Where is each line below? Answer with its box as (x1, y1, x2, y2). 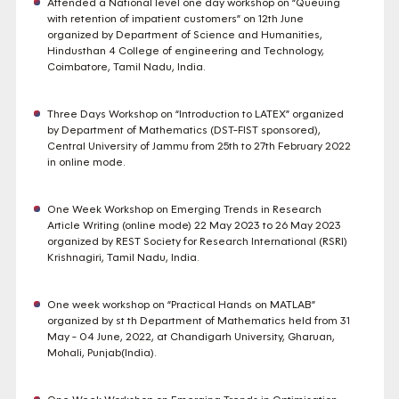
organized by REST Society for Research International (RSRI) (46, 234, 347, 248)
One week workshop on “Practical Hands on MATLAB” (46, 297, 315, 312)
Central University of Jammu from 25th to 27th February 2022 (46, 139, 351, 153)
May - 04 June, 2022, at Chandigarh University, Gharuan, (46, 330, 335, 344)
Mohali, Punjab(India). (46, 346, 156, 360)
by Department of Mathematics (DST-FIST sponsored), (46, 123, 321, 137)
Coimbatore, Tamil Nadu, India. (46, 60, 205, 74)
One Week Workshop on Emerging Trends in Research (46, 202, 322, 216)
